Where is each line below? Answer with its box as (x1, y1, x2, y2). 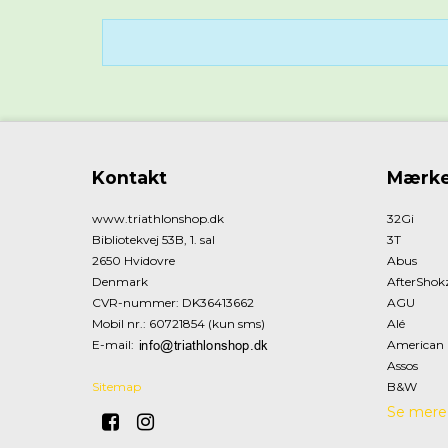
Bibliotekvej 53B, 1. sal (92, 232, 215, 248)
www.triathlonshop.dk (92, 211, 224, 227)
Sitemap (92, 379, 141, 395)
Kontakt (92, 167, 167, 189)
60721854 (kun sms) (146, 316, 265, 332)
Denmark (92, 274, 148, 290)
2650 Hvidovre (92, 253, 175, 269)
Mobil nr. (92, 316, 143, 332)
